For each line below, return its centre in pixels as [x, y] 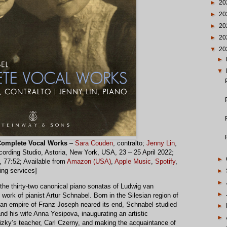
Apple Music [133, 162]
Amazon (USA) [89, 162]
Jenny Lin [161, 143]
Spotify [165, 162]
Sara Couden [94, 143]
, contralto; [130, 143]
